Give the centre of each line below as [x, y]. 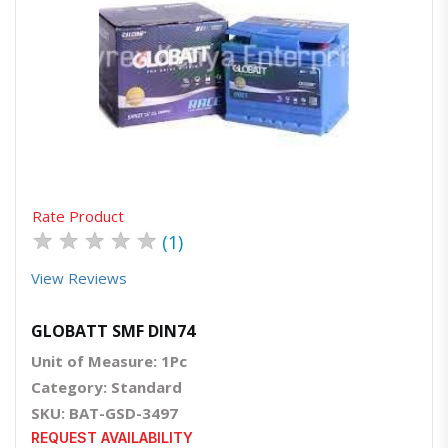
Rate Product [78, 216]
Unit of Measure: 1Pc [109, 361]
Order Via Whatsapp [276, 100]
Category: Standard [106, 387]
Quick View [230, 100]
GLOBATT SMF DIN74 [113, 331]
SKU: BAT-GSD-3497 [104, 413]
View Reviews [79, 278]
